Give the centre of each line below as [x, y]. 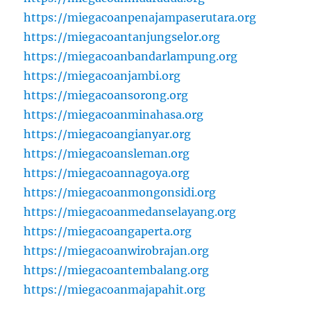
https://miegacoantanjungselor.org [122, 37]
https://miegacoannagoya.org [107, 173]
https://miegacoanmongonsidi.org [120, 192]
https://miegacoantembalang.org [117, 270]
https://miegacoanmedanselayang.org [130, 212]
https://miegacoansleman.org [107, 153]
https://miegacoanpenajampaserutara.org [140, 17]
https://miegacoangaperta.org [108, 231]
